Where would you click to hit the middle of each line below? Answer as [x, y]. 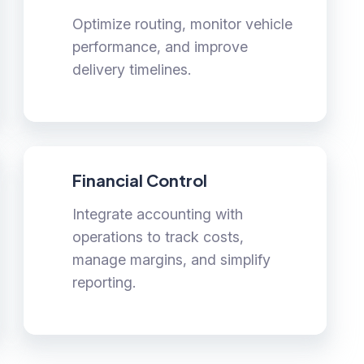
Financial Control [140, 180]
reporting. [104, 283]
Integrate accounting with [158, 214]
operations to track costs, [158, 237]
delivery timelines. [132, 70]
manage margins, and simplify [172, 260]
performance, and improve [160, 47]
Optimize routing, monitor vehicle [183, 24]
